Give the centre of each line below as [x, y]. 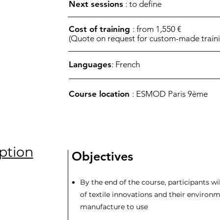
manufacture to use [114, 207]
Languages [90, 64]
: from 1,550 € [158, 29]
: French [126, 64]
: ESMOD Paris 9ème [170, 94]
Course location [100, 94]
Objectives [102, 156]
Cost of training [101, 29]
